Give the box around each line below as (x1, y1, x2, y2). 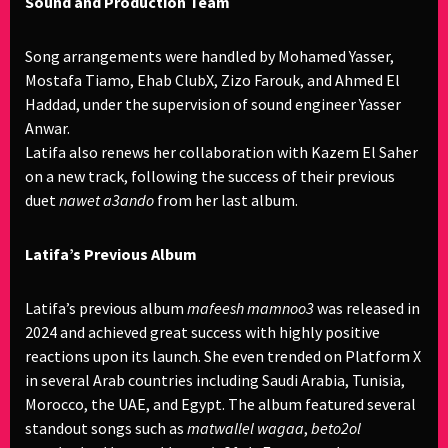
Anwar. (25, 118, 70, 138)
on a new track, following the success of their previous (25, 166, 395, 186)
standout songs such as (25, 418, 187, 438)
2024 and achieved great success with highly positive (25, 322, 380, 342)
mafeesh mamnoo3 (187, 298, 314, 318)
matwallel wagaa (187, 418, 304, 438)
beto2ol (311, 418, 361, 438)
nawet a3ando (59, 190, 154, 210)
